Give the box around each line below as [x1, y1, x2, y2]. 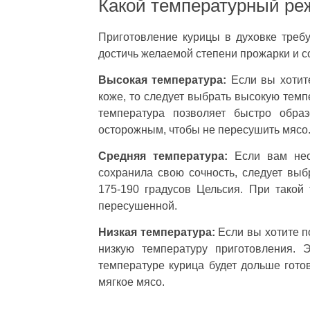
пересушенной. [98, 200, 177, 212]
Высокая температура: [98, 74, 227, 86]
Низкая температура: [98, 226, 215, 239]
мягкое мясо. [98, 276, 165, 289]
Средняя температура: [98, 150, 228, 163]
